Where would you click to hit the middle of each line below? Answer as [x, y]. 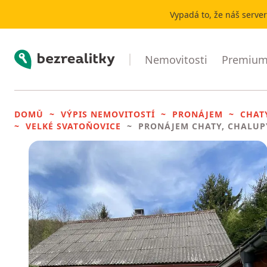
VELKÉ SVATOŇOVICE [73, 126]
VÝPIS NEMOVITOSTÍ [108, 114]
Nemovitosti [176, 59]
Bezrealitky [38, 56]
